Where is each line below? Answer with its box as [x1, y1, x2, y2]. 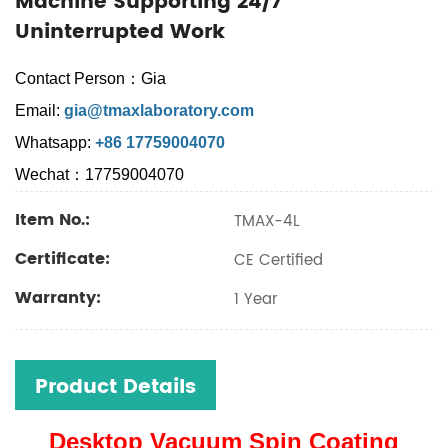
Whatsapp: [15, 134, 95, 151]
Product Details [35, 371, 196, 404]
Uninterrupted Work [15, 16, 225, 49]
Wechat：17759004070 [15, 166, 184, 183]
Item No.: [15, 207, 90, 233]
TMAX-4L [229, 208, 299, 234]
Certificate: [15, 246, 110, 272]
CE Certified [229, 247, 323, 273]
